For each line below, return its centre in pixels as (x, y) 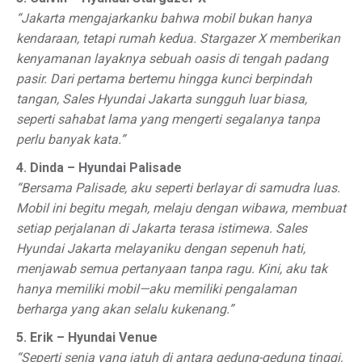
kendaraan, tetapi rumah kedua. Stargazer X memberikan (178, 38)
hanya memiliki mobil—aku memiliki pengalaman (156, 289)
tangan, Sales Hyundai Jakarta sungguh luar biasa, (162, 99)
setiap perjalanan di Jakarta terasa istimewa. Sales (162, 228)
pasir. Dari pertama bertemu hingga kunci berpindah (164, 79)
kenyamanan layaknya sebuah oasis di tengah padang (172, 59)
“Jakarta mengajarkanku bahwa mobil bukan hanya (164, 18)
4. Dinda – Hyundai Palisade (99, 168)
